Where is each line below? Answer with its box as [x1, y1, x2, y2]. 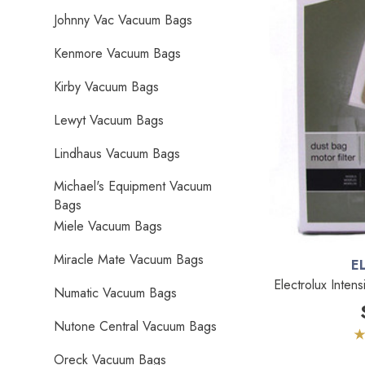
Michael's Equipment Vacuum [54, 177, 212, 196]
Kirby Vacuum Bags [54, 77, 159, 96]
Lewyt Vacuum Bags [54, 111, 164, 130]
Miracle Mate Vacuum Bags [54, 250, 204, 269]
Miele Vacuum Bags [54, 217, 162, 235]
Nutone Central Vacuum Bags [54, 317, 217, 336]
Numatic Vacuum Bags [54, 284, 177, 302]
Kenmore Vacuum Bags [54, 44, 181, 63]
